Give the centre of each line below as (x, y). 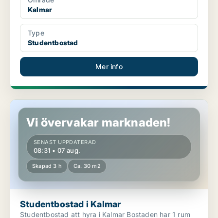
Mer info (109, 67)
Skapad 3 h (47, 166)
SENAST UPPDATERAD (65, 142)
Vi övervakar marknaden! (99, 123)
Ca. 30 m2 (87, 166)
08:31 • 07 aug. (57, 151)
